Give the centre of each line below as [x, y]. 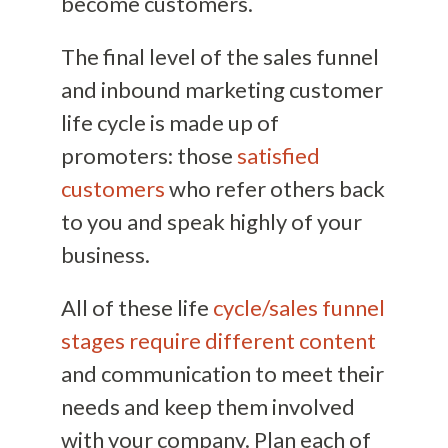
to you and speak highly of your [211, 222]
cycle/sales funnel [298, 308]
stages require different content [218, 341]
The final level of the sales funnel [219, 57]
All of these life [136, 308]
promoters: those [148, 156]
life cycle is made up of [169, 123]
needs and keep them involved [207, 407]
